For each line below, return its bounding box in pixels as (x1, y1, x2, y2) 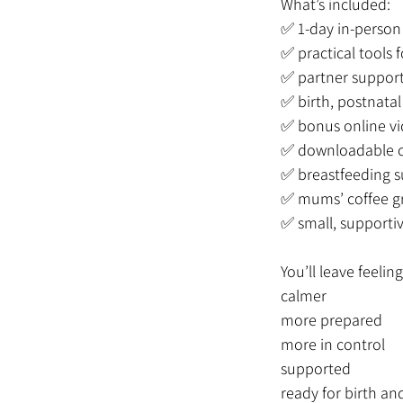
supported (281, 358, 351, 379)
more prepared (281, 309, 382, 330)
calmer (281, 285, 327, 306)
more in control (281, 334, 385, 354)
